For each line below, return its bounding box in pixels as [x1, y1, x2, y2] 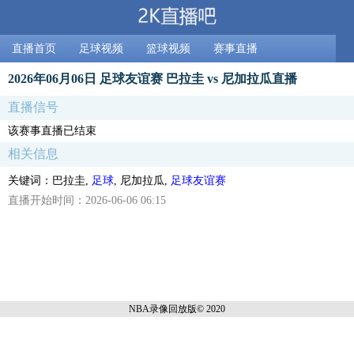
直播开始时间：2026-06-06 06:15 [8, 194, 166, 206]
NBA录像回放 [129, 303, 187, 314]
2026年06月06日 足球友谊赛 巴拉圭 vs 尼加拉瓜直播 [8, 70, 297, 86]
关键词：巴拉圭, [8, 174, 92, 186]
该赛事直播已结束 [8, 124, 96, 137]
